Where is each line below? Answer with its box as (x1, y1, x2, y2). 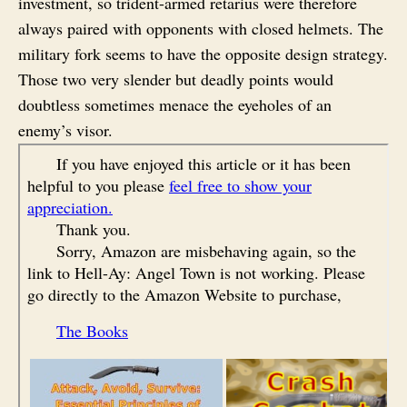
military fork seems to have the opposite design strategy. (18, 42, 388, 65)
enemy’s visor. (18, 118, 113, 141)
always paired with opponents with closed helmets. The (18, 16, 383, 39)
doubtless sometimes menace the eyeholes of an (18, 93, 332, 115)
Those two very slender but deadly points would (18, 67, 333, 90)
